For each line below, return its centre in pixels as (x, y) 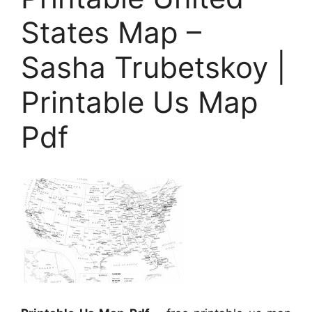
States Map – (111, 32)
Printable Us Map (140, 102)
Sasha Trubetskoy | (154, 67)
